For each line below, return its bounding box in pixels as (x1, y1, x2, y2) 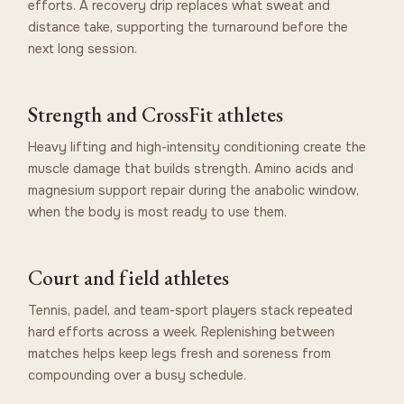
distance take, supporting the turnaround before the (28, 18, 349, 35)
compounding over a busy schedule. (28, 366, 247, 383)
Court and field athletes (28, 263, 230, 291)
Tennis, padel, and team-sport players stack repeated (28, 301, 353, 318)
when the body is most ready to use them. (28, 203, 288, 220)
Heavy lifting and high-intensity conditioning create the (28, 138, 367, 155)
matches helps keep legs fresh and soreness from (28, 344, 332, 362)
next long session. (28, 40, 138, 57)
